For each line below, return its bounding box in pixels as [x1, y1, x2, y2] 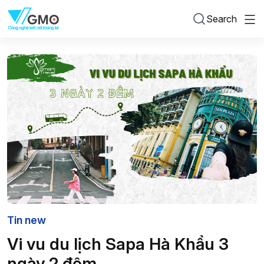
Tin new [7, 213, 46, 226]
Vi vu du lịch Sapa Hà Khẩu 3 [7, 233, 229, 254]
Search [206, 13, 237, 25]
